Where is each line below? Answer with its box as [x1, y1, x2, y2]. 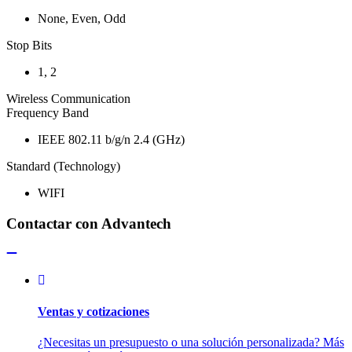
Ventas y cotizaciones [38, 304, 149, 318]
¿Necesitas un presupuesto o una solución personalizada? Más [38, 335, 344, 349]
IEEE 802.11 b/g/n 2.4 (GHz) [38, 132, 185, 146]
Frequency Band [6, 105, 89, 119]
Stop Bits [6, 38, 52, 52]
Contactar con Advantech [6, 214, 171, 232]
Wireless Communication [6, 91, 130, 105]
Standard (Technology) [6, 159, 120, 173]
